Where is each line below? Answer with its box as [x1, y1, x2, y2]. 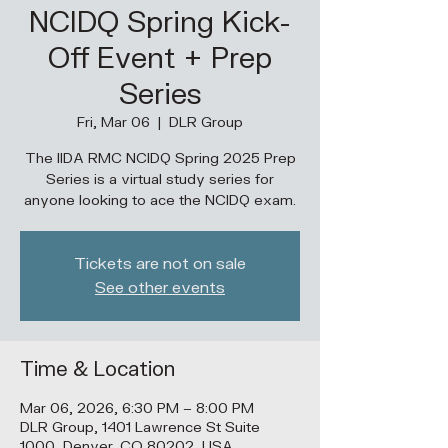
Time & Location [20, 357, 175, 382]
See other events [95, 278, 225, 298]
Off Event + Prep [48, 41, 272, 77]
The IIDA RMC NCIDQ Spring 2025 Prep [24, 150, 296, 167]
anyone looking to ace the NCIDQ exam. [24, 192, 296, 209]
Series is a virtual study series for [46, 171, 274, 188]
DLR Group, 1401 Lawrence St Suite [20, 419, 260, 436]
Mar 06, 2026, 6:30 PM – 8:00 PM [20, 400, 254, 417]
